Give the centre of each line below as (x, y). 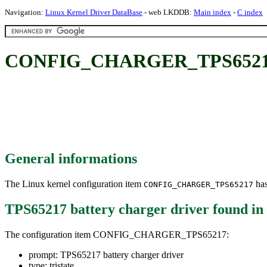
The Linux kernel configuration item (74, 184)
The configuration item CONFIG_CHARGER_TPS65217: (117, 234)
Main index (212, 12)
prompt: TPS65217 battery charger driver (106, 254)
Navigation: (25, 12)
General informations (71, 158)
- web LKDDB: (168, 12)
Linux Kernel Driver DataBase (94, 12)
